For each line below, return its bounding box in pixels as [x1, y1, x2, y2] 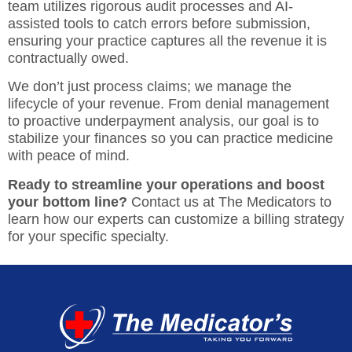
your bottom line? [8, 193, 127, 210]
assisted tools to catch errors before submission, [8, 15, 310, 31]
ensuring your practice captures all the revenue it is [8, 32, 327, 49]
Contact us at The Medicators [131, 193, 316, 210]
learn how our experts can [8, 211, 174, 227]
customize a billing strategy [174, 211, 344, 227]
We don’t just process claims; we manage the [8, 79, 291, 95]
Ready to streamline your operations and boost [8, 176, 324, 192]
